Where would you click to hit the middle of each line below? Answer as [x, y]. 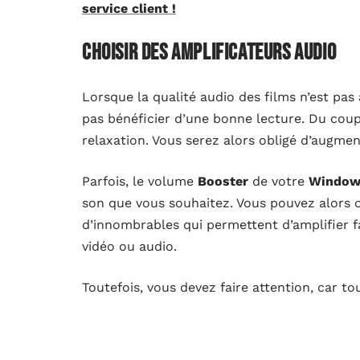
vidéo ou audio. [129, 247]
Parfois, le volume [140, 182]
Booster [223, 182]
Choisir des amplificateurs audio [209, 53]
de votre [278, 182]
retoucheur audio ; [153, 350]
